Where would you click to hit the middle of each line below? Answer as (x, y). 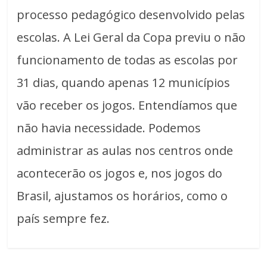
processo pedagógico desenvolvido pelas (131, 14)
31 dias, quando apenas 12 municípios (124, 82)
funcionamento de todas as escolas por (128, 60)
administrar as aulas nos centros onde (125, 150)
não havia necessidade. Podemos (109, 128)
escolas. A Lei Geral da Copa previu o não (131, 37)
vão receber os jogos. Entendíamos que (127, 105)
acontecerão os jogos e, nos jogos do (120, 173)
